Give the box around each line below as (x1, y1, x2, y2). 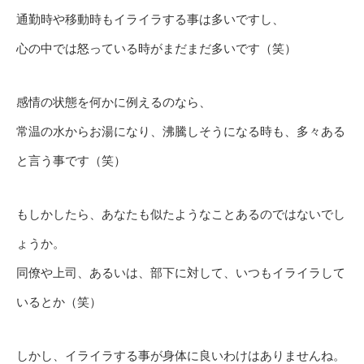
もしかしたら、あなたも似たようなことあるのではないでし (16, 207, 345, 222)
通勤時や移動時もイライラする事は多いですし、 (16, 12, 284, 27)
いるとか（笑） (16, 295, 102, 310)
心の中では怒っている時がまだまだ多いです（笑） (16, 41, 297, 56)
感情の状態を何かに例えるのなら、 (16, 95, 211, 110)
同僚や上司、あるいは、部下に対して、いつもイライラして (16, 266, 345, 280)
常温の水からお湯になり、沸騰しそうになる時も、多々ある (16, 124, 345, 139)
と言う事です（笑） (16, 154, 126, 168)
